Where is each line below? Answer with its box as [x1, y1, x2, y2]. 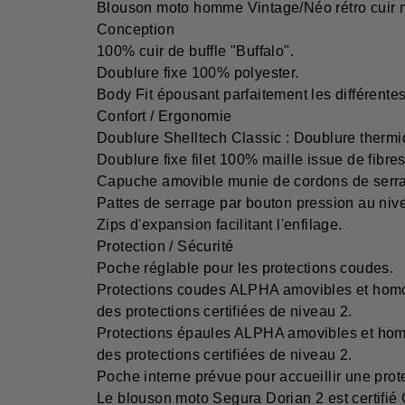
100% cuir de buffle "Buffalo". [97, 43, 294, 60]
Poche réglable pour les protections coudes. [97, 260, 394, 277]
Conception [97, 22, 174, 38]
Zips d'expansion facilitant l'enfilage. [97, 217, 343, 233]
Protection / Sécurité [97, 239, 234, 255]
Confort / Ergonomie [97, 108, 232, 125]
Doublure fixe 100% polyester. [97, 65, 299, 81]
